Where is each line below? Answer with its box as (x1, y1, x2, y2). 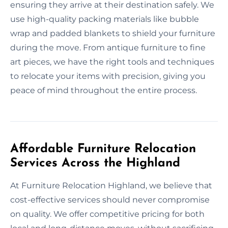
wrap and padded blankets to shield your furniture (10, 28, 215, 38)
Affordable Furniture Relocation (10, 142, 196, 155)
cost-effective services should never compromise (10, 194, 210, 205)
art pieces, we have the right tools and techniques (10, 56, 214, 67)
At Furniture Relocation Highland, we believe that (10, 180, 212, 190)
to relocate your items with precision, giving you (10, 71, 206, 81)
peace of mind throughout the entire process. (10, 85, 197, 95)
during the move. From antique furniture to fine (10, 42, 206, 52)
